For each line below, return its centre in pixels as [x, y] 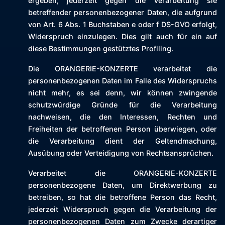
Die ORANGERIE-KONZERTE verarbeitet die [123, 69]
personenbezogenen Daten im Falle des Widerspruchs [123, 81]
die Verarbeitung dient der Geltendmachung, [123, 141]
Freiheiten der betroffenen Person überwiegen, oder [123, 129]
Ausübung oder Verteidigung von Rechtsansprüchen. [121, 153]
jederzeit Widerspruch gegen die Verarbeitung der [123, 209]
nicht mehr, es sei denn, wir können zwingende [123, 93]
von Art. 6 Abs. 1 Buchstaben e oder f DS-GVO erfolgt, [123, 25]
